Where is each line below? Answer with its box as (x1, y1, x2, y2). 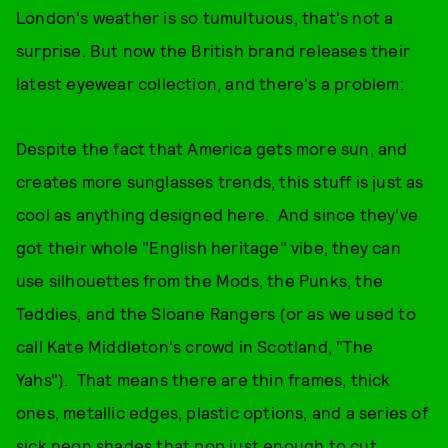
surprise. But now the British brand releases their (16, 40, 411, 60)
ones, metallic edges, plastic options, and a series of (16, 402, 428, 422)
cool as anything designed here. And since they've (16, 204, 419, 224)
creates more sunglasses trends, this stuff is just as (16, 171, 424, 191)
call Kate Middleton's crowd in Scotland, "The (16, 336, 374, 356)
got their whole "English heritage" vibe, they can (16, 237, 401, 257)
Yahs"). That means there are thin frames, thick (16, 369, 391, 389)
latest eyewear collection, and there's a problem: (16, 73, 404, 93)
